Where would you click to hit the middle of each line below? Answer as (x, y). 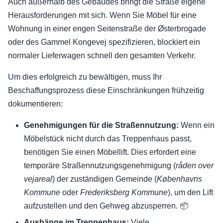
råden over (195, 166)
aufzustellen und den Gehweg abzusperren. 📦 (106, 206)
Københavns (179, 179)
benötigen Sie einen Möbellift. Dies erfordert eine (110, 152)
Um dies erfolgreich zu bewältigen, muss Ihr (85, 77)
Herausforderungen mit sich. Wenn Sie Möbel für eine (102, 15)
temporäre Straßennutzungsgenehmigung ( (100, 166)
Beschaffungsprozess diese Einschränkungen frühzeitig (106, 91)
